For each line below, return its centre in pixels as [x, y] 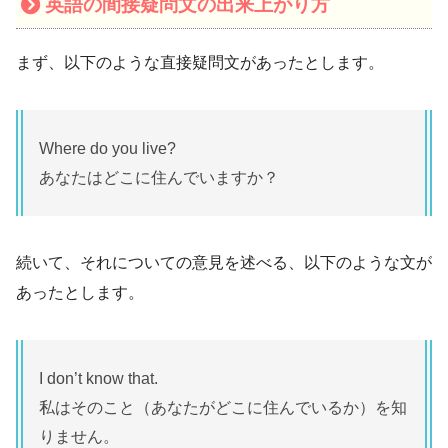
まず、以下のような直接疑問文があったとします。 [200, 62]
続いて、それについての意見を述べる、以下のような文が [224, 262]
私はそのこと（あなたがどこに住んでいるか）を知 [223, 407]
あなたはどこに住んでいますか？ [159, 177]
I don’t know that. [98, 378]
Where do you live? [107, 148]
